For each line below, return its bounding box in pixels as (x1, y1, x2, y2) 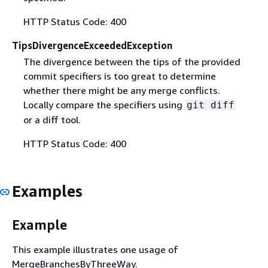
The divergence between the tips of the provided (23, 56, 240, 68)
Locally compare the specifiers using (23, 99, 185, 111)
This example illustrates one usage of (12, 243, 178, 255)
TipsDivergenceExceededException (12, 39, 172, 51)
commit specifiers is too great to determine (23, 70, 216, 82)
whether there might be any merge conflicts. (23, 84, 220, 96)
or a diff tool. (23, 114, 81, 126)
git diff (186, 99, 234, 111)
